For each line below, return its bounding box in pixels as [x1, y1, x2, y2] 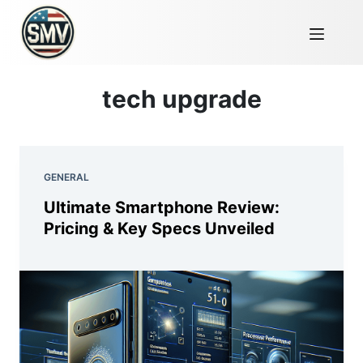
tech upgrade [101, 84, 262, 113]
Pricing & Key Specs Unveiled [44, 219, 275, 238]
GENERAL [44, 171, 89, 183]
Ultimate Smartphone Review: [44, 198, 280, 217]
